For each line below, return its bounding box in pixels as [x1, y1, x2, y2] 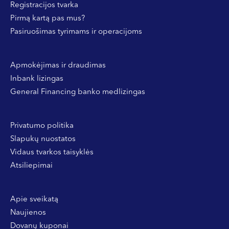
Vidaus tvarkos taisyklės [10, 148, 94, 156]
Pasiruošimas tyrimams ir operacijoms [10, 28, 142, 36]
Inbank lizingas [10, 75, 63, 83]
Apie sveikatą [10, 195, 58, 203]
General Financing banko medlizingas [10, 88, 145, 96]
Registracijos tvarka [10, 1, 78, 9]
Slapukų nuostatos [10, 135, 76, 143]
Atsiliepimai [10, 162, 53, 170]
